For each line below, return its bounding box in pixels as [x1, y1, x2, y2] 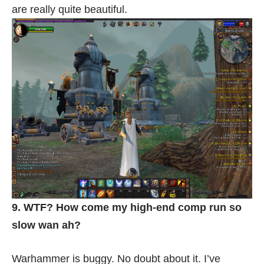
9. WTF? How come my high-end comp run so [12, 202, 242, 213]
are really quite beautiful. [12, 4, 127, 15]
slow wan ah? [12, 219, 81, 231]
